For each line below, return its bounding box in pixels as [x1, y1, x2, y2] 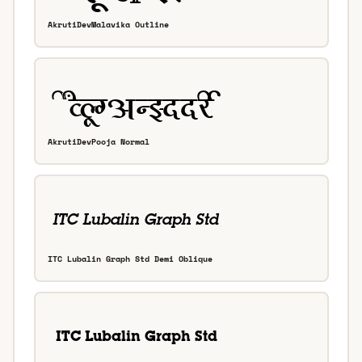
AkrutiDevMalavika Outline [48, 19, 169, 32]
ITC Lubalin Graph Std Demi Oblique [48, 253, 213, 266]
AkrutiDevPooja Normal [48, 136, 149, 149]
